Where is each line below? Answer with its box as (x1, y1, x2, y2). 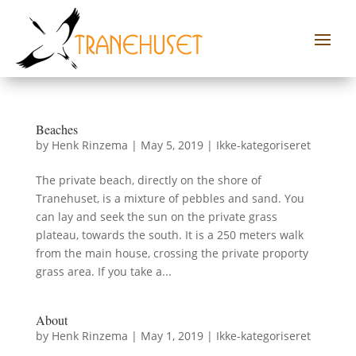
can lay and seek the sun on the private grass (35, 208, 277, 224)
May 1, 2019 (140, 327, 203, 343)
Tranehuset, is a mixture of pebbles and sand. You (35, 190, 304, 206)
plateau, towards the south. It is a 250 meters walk (35, 226, 304, 242)
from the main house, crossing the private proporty (35, 245, 308, 261)
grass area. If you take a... (35, 263, 172, 279)
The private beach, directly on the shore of (35, 172, 261, 188)
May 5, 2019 (140, 137, 203, 153)
